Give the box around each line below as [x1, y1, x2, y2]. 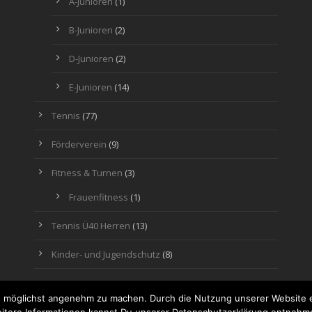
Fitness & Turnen [51, 166, 123, 179]
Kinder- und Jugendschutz [51, 247, 160, 260]
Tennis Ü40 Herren [51, 219, 130, 232]
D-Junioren [68, 52, 114, 65]
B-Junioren [68, 23, 113, 36]
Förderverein [51, 137, 107, 150]
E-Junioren [68, 80, 112, 93]
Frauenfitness [68, 190, 128, 203]
